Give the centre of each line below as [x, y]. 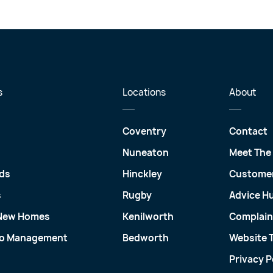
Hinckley [142, 174]
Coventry [144, 132]
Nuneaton [146, 153]
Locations [144, 93]
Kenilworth [148, 217]
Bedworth [146, 238]
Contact [248, 132]
